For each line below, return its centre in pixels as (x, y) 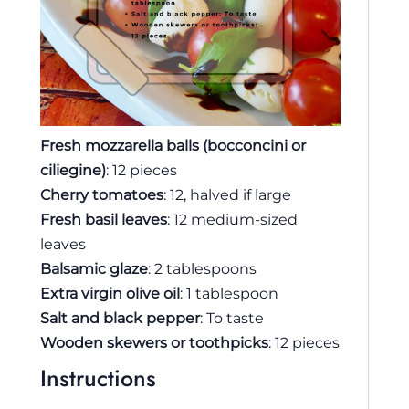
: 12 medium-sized (232, 220)
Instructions (98, 378)
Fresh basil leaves (104, 220)
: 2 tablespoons (202, 269)
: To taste (232, 318)
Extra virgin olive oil (110, 294)
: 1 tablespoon (229, 294)
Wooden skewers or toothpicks (154, 343)
